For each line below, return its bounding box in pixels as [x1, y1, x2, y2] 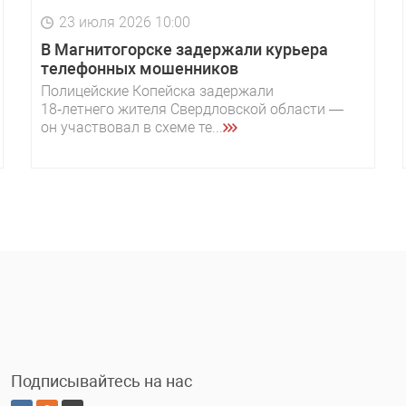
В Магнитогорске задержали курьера [41, 40, 328, 60]
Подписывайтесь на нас [11, 372, 192, 391]
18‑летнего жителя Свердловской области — [41, 101, 343, 119]
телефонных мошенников [41, 59, 238, 79]
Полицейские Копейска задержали [41, 82, 274, 101]
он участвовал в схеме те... [41, 119, 223, 137]
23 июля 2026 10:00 [59, 14, 190, 32]
